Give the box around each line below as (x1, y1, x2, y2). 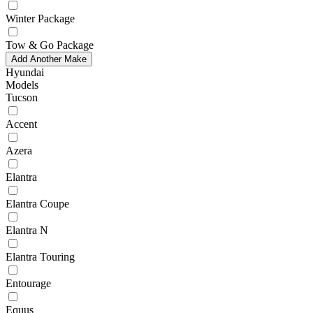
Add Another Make (11, 53, 87, 64)
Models (6, 78, 38, 91)
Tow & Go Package (6, 38, 94, 51)
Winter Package (6, 12, 75, 24)
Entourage (6, 277, 51, 289)
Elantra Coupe (6, 197, 69, 210)
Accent (6, 117, 37, 130)
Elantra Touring (6, 250, 75, 263)
